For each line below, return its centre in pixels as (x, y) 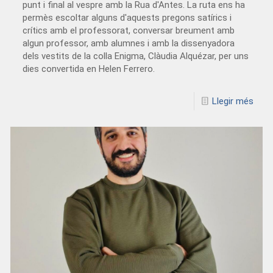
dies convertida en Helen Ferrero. (89, 69)
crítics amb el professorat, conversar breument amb (129, 30)
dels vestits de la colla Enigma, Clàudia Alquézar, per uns (136, 56)
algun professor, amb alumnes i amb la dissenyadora (129, 43)
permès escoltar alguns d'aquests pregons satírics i (127, 17)
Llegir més (232, 101)
